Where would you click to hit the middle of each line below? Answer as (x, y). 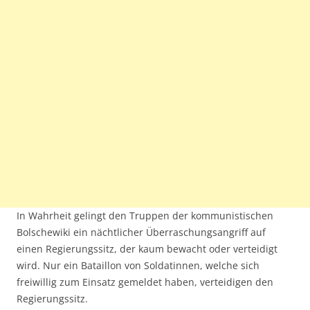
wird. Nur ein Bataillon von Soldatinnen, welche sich (138, 265)
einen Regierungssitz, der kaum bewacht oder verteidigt (147, 249)
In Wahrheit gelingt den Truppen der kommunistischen (145, 216)
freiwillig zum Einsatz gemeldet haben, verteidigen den (145, 282)
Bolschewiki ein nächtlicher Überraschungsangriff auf (141, 232)
